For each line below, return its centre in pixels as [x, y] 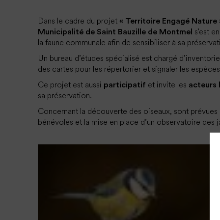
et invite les [167, 85]
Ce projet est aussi [71, 85]
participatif [125, 85]
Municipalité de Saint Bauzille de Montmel [115, 32]
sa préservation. [65, 96]
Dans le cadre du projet [79, 21]
